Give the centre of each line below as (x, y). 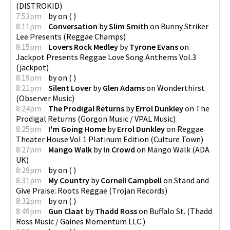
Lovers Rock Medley (83, 46)
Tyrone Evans (154, 46)
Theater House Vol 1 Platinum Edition (82, 139)
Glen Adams (124, 88)
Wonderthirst (181, 88)
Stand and (191, 180)
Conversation (73, 26)
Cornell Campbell (131, 180)
